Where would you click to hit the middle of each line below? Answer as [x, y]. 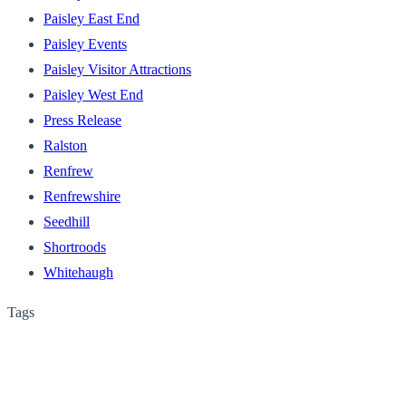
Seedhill [67, 221]
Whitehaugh [78, 272]
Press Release [82, 120]
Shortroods [75, 246]
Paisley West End [93, 94]
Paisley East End [92, 18]
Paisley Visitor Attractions [117, 69]
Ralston [65, 145]
